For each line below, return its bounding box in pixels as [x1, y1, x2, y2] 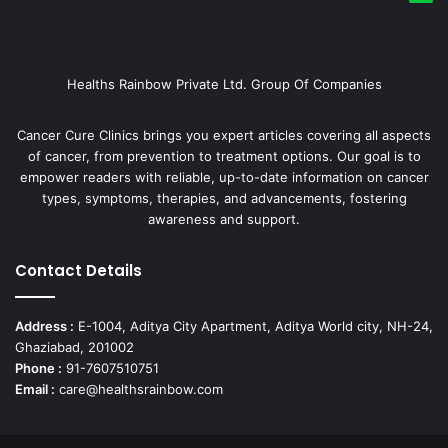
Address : [15, 317, 74, 334]
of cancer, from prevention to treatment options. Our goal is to [27, 147, 421, 164]
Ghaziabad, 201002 [15, 338, 134, 355]
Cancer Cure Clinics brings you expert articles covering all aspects [17, 126, 431, 143]
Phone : [15, 359, 62, 376]
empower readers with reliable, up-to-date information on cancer [19, 168, 429, 185]
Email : [15, 380, 55, 397]
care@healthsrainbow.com [55, 380, 223, 397]
